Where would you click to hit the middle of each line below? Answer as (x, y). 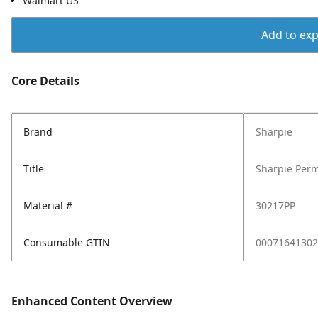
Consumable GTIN (67, 242)
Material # (48, 205)
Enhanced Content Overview (92, 301)
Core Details (45, 81)
